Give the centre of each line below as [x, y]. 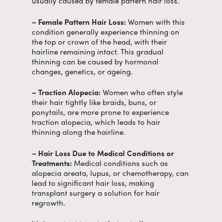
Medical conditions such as [120, 163]
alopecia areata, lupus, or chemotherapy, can [110, 173]
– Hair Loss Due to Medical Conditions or [103, 153]
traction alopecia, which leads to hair [96, 122]
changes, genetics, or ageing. [83, 71]
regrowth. [50, 202]
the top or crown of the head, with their [99, 41]
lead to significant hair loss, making [93, 183]
